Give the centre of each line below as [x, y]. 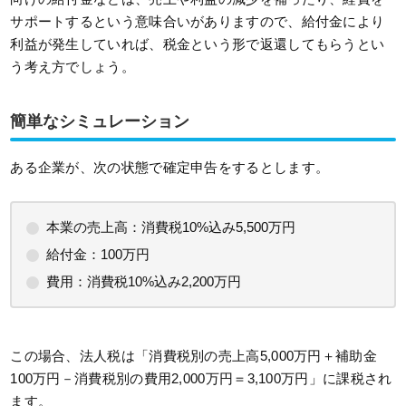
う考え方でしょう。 [72, 67]
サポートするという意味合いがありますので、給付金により [198, 22]
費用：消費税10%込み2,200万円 [144, 282]
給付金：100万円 [98, 255]
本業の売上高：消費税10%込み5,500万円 [171, 227]
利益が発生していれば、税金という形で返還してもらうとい [198, 44]
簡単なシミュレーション [100, 122]
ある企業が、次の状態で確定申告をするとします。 [170, 168]
